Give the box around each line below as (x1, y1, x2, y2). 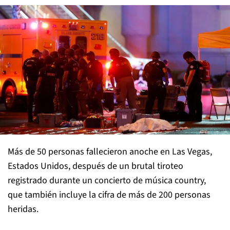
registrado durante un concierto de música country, (8, 174, 206, 187)
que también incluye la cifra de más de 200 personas (8, 188, 210, 201)
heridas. (8, 202, 39, 216)
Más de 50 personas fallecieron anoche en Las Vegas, (8, 145, 212, 158)
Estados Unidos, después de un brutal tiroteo (8, 159, 183, 172)
